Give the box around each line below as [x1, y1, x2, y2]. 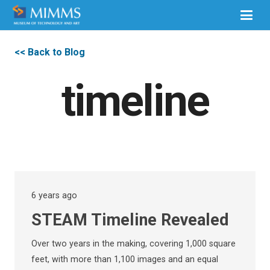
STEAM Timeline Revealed [31, 210, 229, 230]
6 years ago [31, 190, 77, 201]
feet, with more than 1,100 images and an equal [31, 254, 218, 265]
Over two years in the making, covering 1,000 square [31, 239, 236, 250]
